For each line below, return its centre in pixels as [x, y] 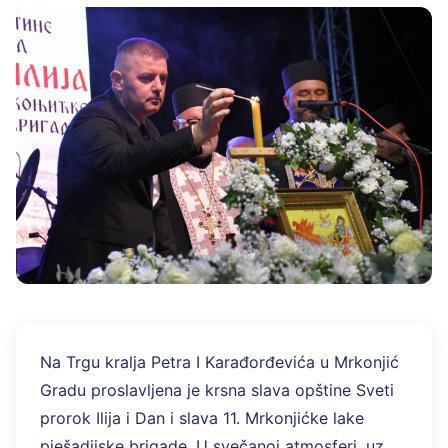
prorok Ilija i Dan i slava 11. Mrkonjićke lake [202, 418]
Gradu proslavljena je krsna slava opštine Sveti [217, 390]
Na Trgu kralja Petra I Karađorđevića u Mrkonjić [219, 362]
